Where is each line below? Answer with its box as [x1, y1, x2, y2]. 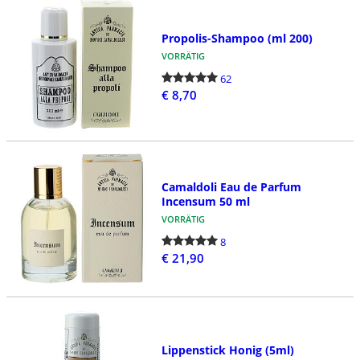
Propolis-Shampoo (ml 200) [161, 31, 313, 47]
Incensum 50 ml [161, 194, 250, 210]
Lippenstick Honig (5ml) [161, 342, 294, 358]
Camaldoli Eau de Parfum [161, 179, 301, 195]
